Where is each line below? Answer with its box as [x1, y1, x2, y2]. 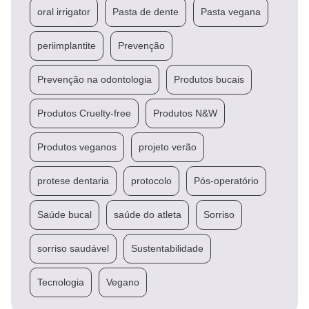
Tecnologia [37, 276, 84, 288]
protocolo [131, 175, 172, 186]
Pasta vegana [201, 6, 261, 17]
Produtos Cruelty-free [37, 107, 131, 119]
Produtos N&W [153, 107, 217, 119]
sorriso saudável [37, 242, 109, 254]
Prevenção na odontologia [37, 73, 152, 85]
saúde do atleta [114, 208, 181, 220]
